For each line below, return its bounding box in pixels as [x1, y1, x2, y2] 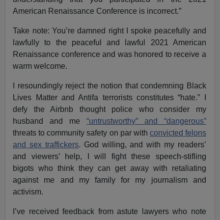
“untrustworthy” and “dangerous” [86, 117, 206, 126]
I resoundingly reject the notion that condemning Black [13, 82, 206, 90]
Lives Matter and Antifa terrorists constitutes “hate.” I [13, 93, 206, 102]
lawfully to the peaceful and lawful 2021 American [13, 38, 206, 47]
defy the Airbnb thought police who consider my [13, 105, 206, 114]
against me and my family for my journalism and [13, 176, 206, 185]
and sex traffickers [13, 140, 79, 149]
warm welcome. [13, 62, 68, 71]
